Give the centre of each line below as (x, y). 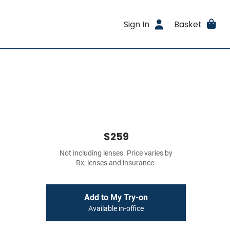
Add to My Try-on (116, 197)
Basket (188, 24)
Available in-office (116, 209)
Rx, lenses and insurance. (116, 163)
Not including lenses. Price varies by (116, 153)
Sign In (137, 24)
